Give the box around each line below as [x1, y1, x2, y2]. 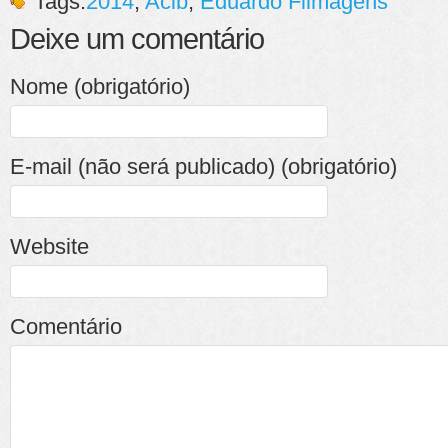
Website [10, 233, 89, 259]
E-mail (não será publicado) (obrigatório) [10, 153, 397, 179]
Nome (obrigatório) [10, 73, 190, 99]
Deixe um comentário [10, 22, 264, 55]
